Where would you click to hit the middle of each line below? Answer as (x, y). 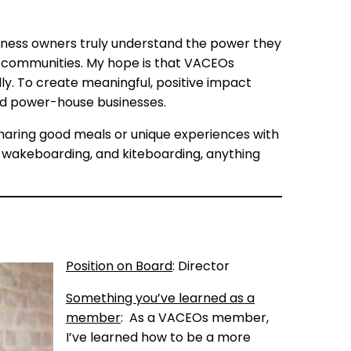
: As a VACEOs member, (195, 317)
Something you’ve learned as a (160, 298)
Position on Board (119, 266)
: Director (201, 266)
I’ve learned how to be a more (158, 337)
